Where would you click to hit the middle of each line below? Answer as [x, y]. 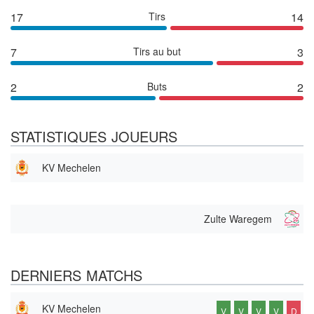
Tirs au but [157, 51]
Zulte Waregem [238, 218]
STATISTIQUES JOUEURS [94, 136]
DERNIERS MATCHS [76, 275]
